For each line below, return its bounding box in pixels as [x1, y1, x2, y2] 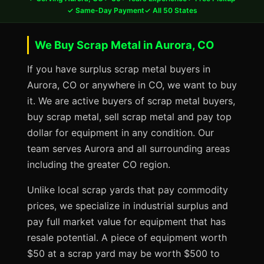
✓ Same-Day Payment [67, 6, 144, 15]
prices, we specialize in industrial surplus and [27, 200, 228, 212]
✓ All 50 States [144, 6, 197, 15]
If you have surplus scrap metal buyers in [27, 63, 210, 75]
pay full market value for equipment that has [27, 216, 226, 227]
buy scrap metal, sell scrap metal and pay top [27, 111, 232, 123]
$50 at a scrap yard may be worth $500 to [27, 247, 220, 259]
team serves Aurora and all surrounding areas [27, 143, 230, 154]
